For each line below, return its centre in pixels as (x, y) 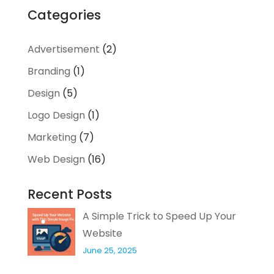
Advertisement (63, 50)
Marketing (52, 138)
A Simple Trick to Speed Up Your (159, 217)
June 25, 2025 (109, 251)
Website (102, 234)
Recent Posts (69, 194)
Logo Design (56, 116)
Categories (64, 15)
